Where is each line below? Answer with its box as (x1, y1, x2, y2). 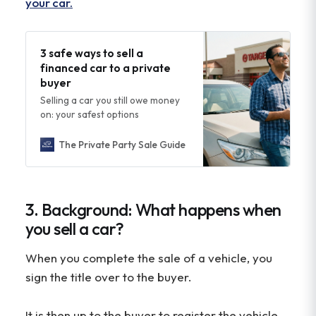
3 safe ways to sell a (39, 47, 143, 60)
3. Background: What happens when (25, 199, 281, 221)
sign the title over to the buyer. (25, 269, 195, 284)
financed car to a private (39, 61, 171, 75)
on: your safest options (39, 108, 139, 121)
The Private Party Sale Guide (58, 138, 186, 151)
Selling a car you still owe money (39, 94, 180, 107)
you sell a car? (25, 218, 124, 240)
